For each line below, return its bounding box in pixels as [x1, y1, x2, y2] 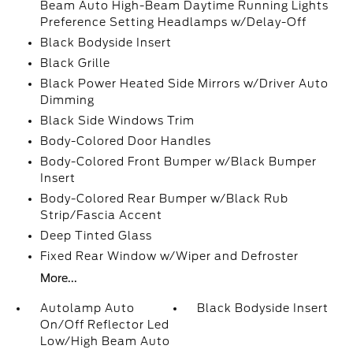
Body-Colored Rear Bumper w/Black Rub [39, 192, 288, 205]
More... [39, 272, 77, 284]
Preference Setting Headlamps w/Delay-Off [39, 16, 307, 28]
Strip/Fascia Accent [39, 209, 162, 221]
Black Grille [39, 57, 110, 69]
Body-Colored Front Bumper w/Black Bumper [39, 155, 317, 168]
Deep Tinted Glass [39, 229, 152, 242]
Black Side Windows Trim [39, 114, 195, 127]
